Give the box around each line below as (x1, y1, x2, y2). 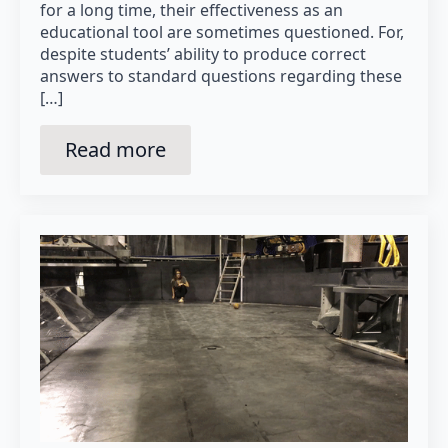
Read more (65, 135, 166, 163)
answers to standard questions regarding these (40, 64, 402, 87)
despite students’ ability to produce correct (40, 42, 366, 65)
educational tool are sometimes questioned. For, (40, 20, 404, 43)
